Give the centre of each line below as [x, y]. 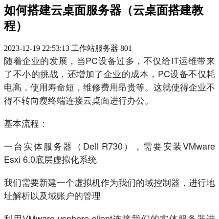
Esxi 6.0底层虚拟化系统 [50, 159]
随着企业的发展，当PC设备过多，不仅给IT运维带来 [109, 60]
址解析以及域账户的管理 [52, 195]
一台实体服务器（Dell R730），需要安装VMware [109, 146]
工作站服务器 [95, 48]
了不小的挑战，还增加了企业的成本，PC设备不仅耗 [109, 74]
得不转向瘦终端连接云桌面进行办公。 [79, 100]
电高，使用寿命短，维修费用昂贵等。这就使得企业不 [109, 87]
